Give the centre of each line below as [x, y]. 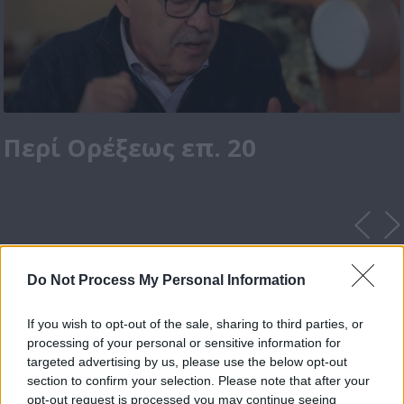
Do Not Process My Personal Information [166, 280]
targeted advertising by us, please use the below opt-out [187, 361]
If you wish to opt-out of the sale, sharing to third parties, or [195, 323]
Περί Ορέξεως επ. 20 [130, 148]
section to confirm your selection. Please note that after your [198, 380]
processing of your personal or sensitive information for [184, 342]
